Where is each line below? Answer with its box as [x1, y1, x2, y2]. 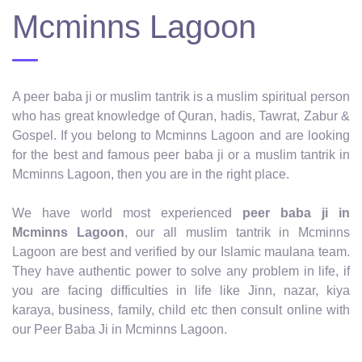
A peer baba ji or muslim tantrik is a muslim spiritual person [12, 89, 350, 103]
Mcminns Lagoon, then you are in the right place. [12, 166, 289, 181]
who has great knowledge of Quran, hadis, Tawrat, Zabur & [12, 108, 350, 123]
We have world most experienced [12, 205, 242, 220]
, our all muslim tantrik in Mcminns [124, 225, 351, 239]
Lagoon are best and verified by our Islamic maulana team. [12, 244, 350, 259]
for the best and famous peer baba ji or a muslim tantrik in [12, 147, 350, 162]
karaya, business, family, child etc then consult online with [12, 302, 350, 317]
